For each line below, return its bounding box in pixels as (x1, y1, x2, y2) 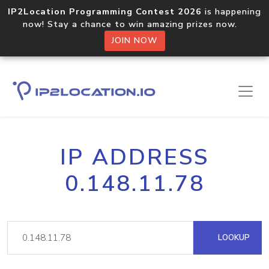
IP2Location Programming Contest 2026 (8, 5, 202, 17)
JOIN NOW (111, 35, 158, 46)
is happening (202, 5, 261, 17)
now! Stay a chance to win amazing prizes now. (23, 18, 246, 30)
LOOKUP (216, 232, 250, 243)
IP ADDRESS (60, 142, 209, 172)
